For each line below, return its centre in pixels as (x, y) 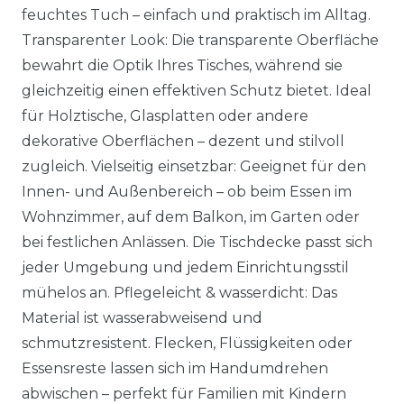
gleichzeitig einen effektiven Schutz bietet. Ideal (197, 91)
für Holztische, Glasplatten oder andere (165, 116)
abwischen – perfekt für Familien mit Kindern (184, 394)
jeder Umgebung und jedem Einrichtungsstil (185, 267)
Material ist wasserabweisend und (142, 318)
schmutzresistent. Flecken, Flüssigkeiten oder (187, 343)
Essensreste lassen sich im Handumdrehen (175, 368)
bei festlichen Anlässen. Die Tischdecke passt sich (197, 242)
